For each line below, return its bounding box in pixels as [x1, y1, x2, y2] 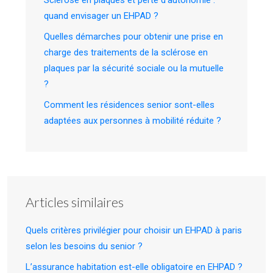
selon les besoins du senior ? [26, 240, 143, 252]
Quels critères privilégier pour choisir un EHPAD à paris [26, 224, 242, 236]
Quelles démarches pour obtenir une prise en [44, 30, 223, 42]
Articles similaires [26, 193, 124, 210]
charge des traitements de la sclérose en [44, 46, 208, 58]
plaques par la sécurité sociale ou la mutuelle [44, 62, 224, 74]
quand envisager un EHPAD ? [44, 10, 158, 21]
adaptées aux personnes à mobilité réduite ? [44, 115, 221, 126]
